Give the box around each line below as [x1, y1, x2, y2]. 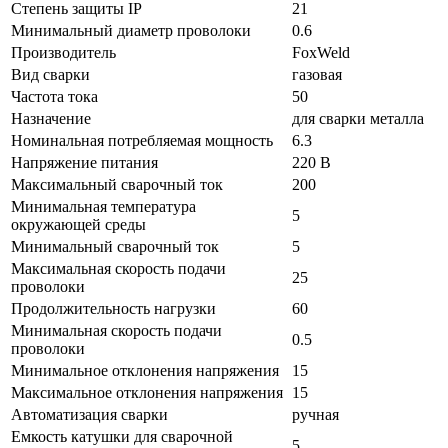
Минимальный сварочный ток [11, 237, 219, 255]
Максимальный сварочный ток [11, 175, 223, 193]
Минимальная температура [11, 197, 196, 215]
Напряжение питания [11, 153, 158, 171]
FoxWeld [292, 43, 350, 61]
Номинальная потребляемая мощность [11, 131, 273, 149]
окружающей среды [11, 215, 146, 233]
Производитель [11, 43, 116, 61]
